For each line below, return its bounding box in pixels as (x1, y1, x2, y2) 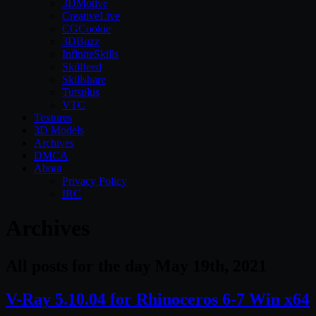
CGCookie (62, 23, 111, 35)
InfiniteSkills (62, 48, 119, 60)
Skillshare (62, 73, 106, 85)
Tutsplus (62, 86, 99, 98)
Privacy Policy (62, 175, 127, 187)
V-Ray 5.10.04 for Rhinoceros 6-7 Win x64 (6, 289, 310, 308)
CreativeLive (62, 10, 120, 22)
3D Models (34, 124, 84, 136)
